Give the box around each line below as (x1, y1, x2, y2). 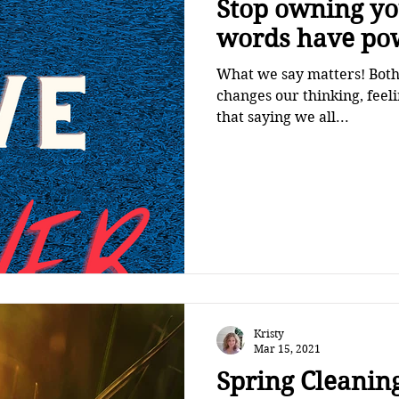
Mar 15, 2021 (254, 342, 321, 355)
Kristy (254, 327, 284, 340)
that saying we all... (216, 109, 349, 126)
